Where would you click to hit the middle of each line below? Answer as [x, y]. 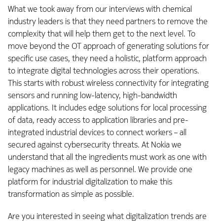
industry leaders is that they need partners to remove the [108, 22]
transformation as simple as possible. [72, 194]
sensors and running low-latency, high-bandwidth [92, 96]
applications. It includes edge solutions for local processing [107, 108]
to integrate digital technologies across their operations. [104, 71]
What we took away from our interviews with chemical [100, 9]
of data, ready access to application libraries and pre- [98, 120]
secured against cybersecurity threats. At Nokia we [95, 145]
